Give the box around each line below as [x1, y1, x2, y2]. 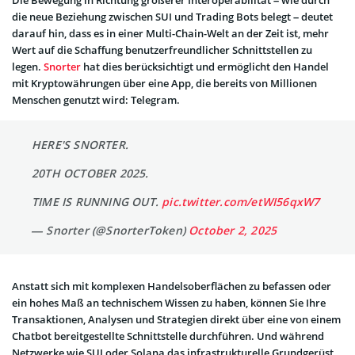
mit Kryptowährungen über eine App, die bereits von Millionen [12, 76, 317, 91]
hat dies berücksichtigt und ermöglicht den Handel [81, 59, 329, 74]
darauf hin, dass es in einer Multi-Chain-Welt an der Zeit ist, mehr [12, 26, 329, 41]
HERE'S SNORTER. [32, 137, 128, 153]
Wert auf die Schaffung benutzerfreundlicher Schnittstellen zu [12, 43, 312, 58]
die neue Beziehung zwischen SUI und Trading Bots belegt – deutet [12, 10, 333, 25]
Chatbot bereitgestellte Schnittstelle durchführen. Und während [12, 329, 324, 344]
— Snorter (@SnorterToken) [32, 223, 189, 239]
